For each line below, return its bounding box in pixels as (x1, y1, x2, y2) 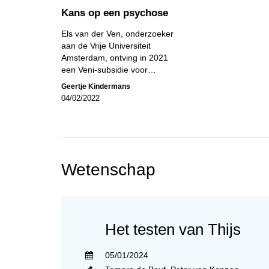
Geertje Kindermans (61, 82, 130, 91)
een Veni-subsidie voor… (61, 64, 156, 74)
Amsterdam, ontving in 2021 (61, 52, 168, 62)
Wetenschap (61, 160, 156, 179)
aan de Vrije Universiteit (61, 40, 151, 50)
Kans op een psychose (61, 7, 168, 19)
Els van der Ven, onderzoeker (61, 28, 174, 38)
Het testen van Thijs (105, 220, 241, 238)
